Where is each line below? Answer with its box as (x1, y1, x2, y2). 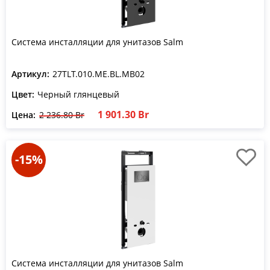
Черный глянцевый (37, 89, 119, 100)
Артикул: (11, 68, 49, 80)
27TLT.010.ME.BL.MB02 (52, 68, 145, 80)
